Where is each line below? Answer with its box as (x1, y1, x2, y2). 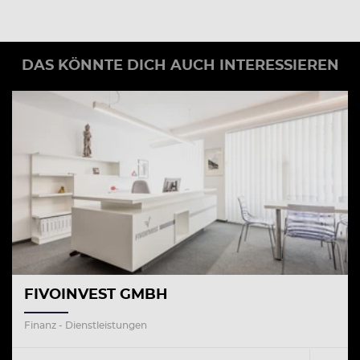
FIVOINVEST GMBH (24, 287, 168, 302)
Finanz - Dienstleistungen (24, 320, 147, 330)
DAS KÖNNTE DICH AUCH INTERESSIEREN (21, 59, 339, 74)
